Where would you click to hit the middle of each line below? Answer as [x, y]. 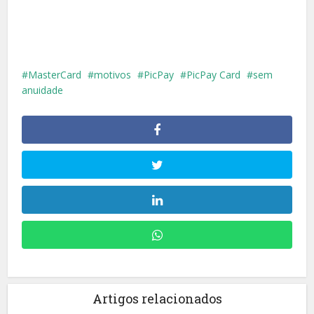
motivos [113, 74]
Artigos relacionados [157, 298]
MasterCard [55, 74]
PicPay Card [214, 74]
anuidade [43, 90]
